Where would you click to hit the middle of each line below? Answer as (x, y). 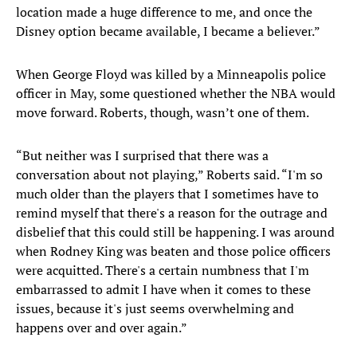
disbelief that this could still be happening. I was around (175, 232)
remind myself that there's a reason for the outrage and (172, 213)
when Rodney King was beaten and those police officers (173, 251)
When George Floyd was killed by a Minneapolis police (171, 75)
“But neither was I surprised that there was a (142, 156)
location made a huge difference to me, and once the (164, 12)
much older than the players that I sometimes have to (167, 194)
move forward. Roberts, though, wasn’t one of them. (163, 113)
